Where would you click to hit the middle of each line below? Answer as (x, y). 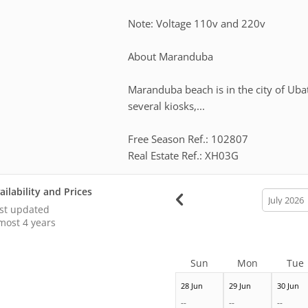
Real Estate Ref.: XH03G (184, 155)
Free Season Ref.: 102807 (188, 139)
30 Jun (288, 285)
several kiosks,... (167, 106)
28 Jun (191, 285)
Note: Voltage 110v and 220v (197, 23)
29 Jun (240, 285)
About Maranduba (171, 56)
